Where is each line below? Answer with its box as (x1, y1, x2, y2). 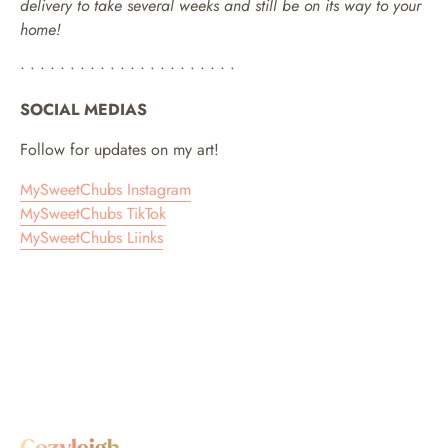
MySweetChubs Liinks (20, 225, 163, 249)
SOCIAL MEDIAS (20, 97, 147, 121)
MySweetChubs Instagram (20, 177, 191, 201)
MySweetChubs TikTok (20, 201, 166, 225)
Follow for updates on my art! (20, 137, 219, 161)
